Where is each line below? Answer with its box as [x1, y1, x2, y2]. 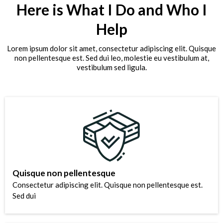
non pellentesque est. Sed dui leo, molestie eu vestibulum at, [14, 53, 209, 62]
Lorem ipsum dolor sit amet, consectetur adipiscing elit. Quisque [7, 43, 216, 53]
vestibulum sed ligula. [76, 62, 147, 72]
